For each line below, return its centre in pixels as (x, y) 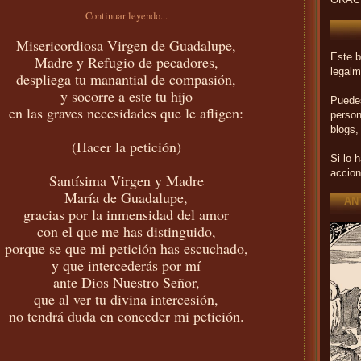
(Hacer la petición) (126, 146)
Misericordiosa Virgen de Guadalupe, (126, 45)
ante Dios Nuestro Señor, (126, 282)
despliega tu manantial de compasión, (126, 79)
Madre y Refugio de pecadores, (126, 62)
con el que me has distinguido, (126, 231)
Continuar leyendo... (126, 15)
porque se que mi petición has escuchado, (126, 248)
